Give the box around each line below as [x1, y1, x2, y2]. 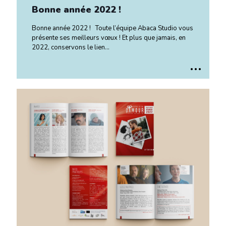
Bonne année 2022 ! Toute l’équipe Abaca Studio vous [32, 23, 193, 33]
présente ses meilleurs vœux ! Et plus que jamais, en [32, 33, 186, 42]
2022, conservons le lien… [32, 42, 109, 52]
